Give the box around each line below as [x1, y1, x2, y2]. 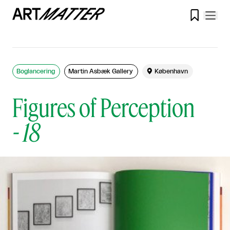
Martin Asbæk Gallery [68, 68, 133, 74]
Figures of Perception [12, 92, 195, 122]
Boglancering [16, 68, 55, 74]
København [155, 68, 188, 74]
